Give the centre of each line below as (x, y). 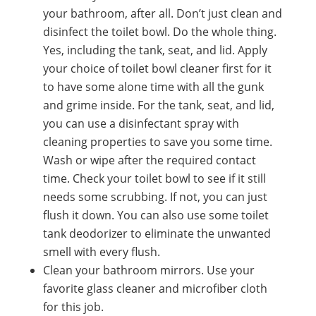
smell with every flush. (101, 251)
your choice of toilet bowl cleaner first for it (157, 68)
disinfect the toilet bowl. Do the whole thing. (159, 31)
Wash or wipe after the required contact (149, 160)
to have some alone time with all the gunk (153, 86)
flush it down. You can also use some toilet (156, 215)
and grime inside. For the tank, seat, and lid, (158, 105)
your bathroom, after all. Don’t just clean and (162, 13)
